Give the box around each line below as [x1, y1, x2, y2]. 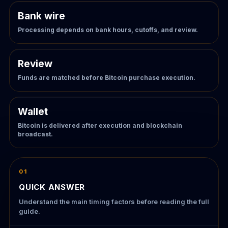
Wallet [18, 105, 48, 118]
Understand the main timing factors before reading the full [19, 197, 209, 206]
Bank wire [18, 10, 65, 22]
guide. [19, 207, 40, 215]
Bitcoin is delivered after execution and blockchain [18, 121, 182, 129]
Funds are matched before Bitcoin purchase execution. [18, 73, 195, 81]
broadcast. [18, 130, 53, 138]
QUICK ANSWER [19, 182, 85, 192]
